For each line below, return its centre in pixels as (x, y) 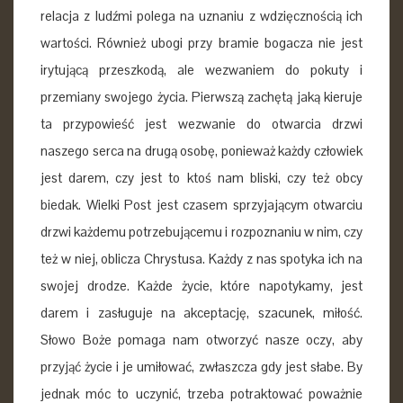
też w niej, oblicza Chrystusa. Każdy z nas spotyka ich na (201, 258)
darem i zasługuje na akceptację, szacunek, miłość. (201, 312)
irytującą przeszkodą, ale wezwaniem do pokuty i (201, 69)
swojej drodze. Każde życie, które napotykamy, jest (201, 285)
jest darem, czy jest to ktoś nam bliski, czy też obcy (201, 177)
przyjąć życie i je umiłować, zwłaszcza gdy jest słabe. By (201, 366)
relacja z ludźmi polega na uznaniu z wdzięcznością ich (201, 15)
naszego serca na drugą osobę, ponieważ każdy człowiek (201, 150)
